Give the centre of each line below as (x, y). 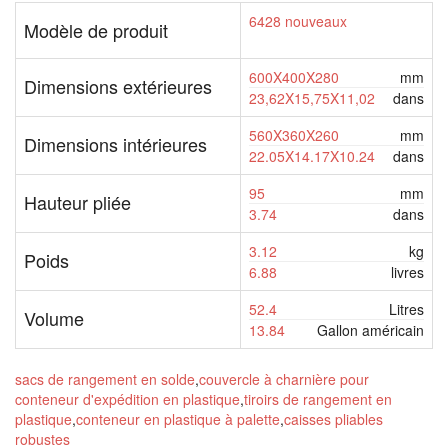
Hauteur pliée (77, 202)
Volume (54, 318)
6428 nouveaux (298, 21)
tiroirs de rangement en (318, 399)
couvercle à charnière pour (284, 379)
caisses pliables (333, 419)
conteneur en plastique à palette (178, 419)
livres (407, 272)
